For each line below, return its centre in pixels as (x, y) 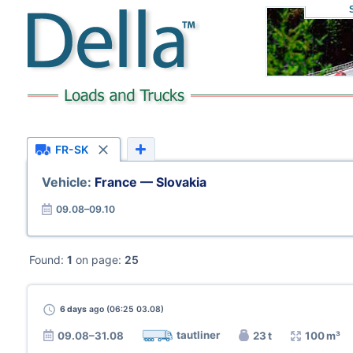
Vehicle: (68, 182)
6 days (73, 309)
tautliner (198, 335)
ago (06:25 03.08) (125, 309)
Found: (48, 260)
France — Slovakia (150, 182)
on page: (98, 260)
